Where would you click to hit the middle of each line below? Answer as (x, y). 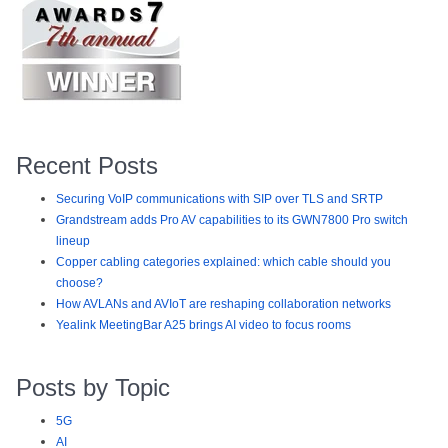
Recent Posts (87, 166)
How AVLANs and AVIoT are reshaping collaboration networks (223, 304)
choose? (79, 283)
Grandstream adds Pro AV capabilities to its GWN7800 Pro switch (232, 220)
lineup (73, 241)
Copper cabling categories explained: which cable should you (223, 262)
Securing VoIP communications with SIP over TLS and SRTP (219, 199)
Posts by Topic (93, 388)
